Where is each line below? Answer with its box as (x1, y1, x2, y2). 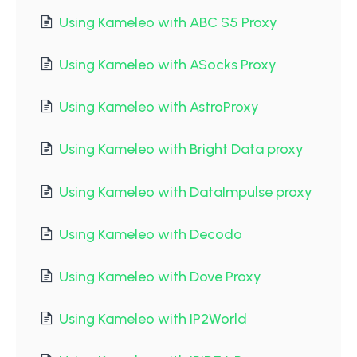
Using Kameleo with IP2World (59, 310, 247, 328)
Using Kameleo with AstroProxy (59, 98, 259, 116)
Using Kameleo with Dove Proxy (59, 267, 261, 285)
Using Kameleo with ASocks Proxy (59, 55, 277, 73)
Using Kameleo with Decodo (59, 225, 242, 243)
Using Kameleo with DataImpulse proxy (59, 182, 312, 201)
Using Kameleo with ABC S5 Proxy (59, 13, 277, 31)
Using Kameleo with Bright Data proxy (59, 140, 304, 159)
